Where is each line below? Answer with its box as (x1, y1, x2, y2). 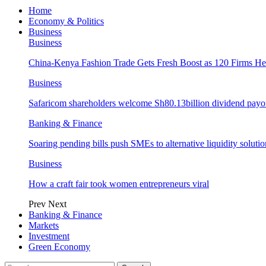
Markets (28, 220, 59, 230)
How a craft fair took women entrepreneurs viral (28, 179, 209, 189)
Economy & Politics (28, 16, 104, 26)
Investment (28, 231, 69, 241)
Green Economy (28, 242, 90, 252)
